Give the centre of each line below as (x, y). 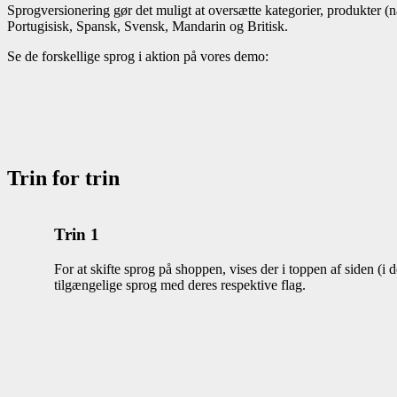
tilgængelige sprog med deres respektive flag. (180, 284)
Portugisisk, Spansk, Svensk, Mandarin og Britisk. (148, 27)
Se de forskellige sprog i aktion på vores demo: (138, 57)
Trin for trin (63, 179)
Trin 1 (77, 234)
